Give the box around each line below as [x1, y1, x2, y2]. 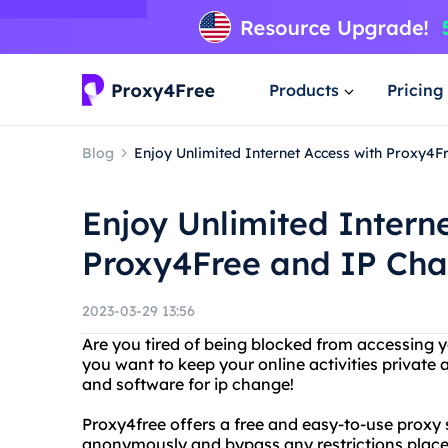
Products [269, 79, 339, 100]
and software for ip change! [82, 374, 294, 394]
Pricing [387, 79, 444, 100]
